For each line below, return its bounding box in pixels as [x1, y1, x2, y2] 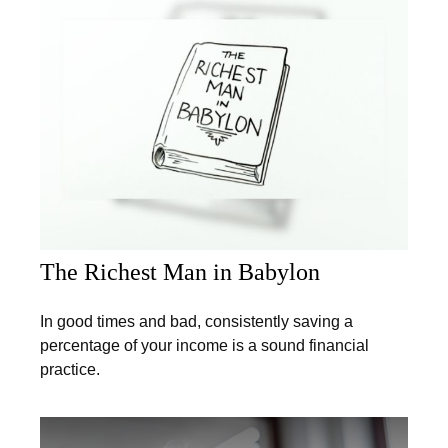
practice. [40, 361, 100, 379]
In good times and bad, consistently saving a [40, 313, 353, 331]
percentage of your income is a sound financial [40, 337, 369, 355]
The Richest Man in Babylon [40, 259, 320, 286]
